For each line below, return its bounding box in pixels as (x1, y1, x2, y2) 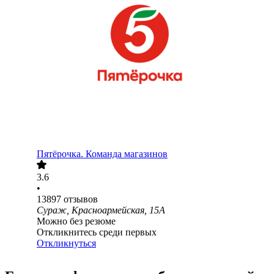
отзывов (64, 194, 98, 205)
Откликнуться (37, 238, 96, 249)
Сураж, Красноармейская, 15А (37, 205, 165, 216)
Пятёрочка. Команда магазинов (37, 149, 168, 160)
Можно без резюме (37, 216, 116, 227)
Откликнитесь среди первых (37, 227, 157, 238)
